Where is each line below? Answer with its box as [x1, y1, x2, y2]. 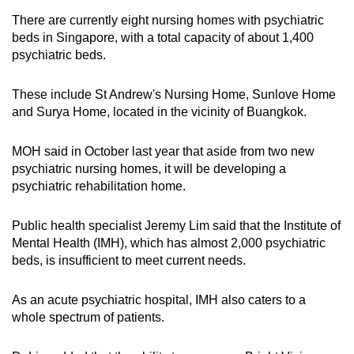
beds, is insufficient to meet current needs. [12, 253, 246, 267]
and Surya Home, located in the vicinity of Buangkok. [12, 104, 307, 119]
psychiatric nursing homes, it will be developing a [12, 161, 286, 175]
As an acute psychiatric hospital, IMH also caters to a [12, 292, 306, 307]
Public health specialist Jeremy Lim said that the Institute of [12, 218, 341, 232]
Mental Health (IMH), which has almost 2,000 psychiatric [12, 235, 326, 250]
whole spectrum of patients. [12, 310, 164, 324]
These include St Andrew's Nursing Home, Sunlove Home [12, 87, 336, 101]
